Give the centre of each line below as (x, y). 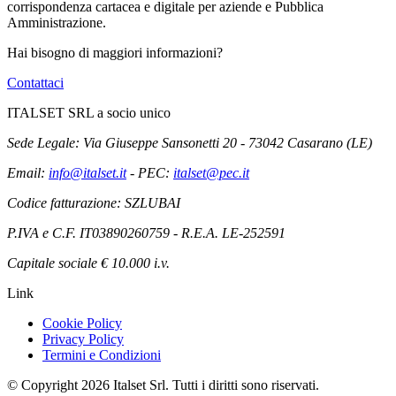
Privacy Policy (83, 339)
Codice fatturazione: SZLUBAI (94, 203)
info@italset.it (88, 173)
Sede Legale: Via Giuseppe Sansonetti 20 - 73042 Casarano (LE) (190, 143)
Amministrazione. (57, 23)
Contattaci (35, 83)
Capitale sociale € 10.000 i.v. (88, 263)
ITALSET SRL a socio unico (89, 113)
